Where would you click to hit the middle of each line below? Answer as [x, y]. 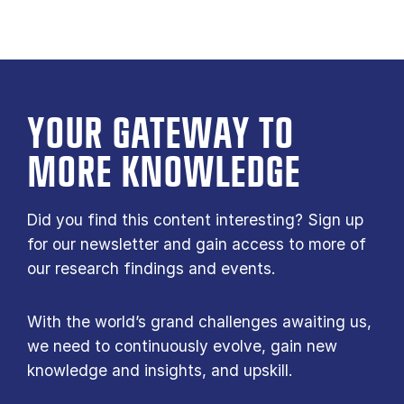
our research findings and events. [154, 269]
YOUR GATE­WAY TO [161, 136]
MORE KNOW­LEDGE [164, 174]
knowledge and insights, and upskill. [160, 371]
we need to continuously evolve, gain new [182, 346]
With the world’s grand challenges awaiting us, [199, 322]
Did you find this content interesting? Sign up [195, 220]
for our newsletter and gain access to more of [197, 244]
